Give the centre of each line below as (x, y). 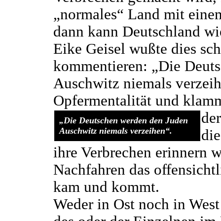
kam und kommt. (106, 187)
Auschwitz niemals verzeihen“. (115, 131)
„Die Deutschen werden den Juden (123, 121)
